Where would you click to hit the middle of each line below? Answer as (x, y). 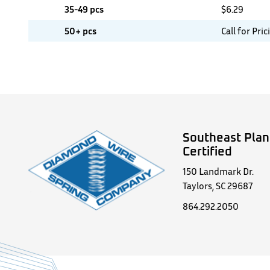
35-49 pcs (84, 9)
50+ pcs (80, 31)
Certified (207, 151)
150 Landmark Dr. (218, 171)
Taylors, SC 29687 (218, 186)
